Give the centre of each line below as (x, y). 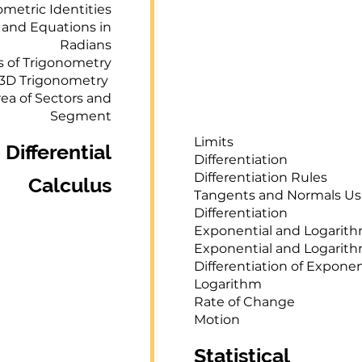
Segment (81, 116)
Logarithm (228, 284)
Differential (59, 152)
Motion (217, 320)
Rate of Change (244, 302)
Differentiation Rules (261, 177)
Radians (86, 45)
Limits (214, 142)
